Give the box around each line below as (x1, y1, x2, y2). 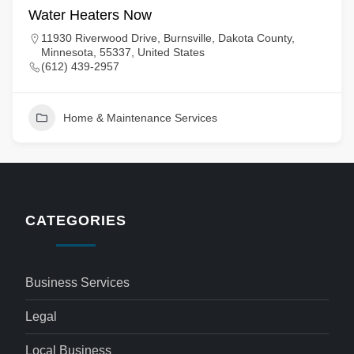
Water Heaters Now (28, 7, 152, 23)
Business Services (25, 276, 130, 289)
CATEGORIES (25, 213, 126, 228)
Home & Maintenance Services (63, 111, 217, 124)
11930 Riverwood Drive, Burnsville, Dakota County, (41, 32, 295, 44)
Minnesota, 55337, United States (41, 46, 205, 58)
